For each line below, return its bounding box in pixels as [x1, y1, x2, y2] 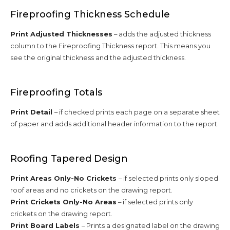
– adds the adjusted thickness [112, 30, 211, 38]
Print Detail [10, 108, 54, 116]
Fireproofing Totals [10, 86, 102, 98]
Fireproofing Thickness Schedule [10, 8, 170, 20]
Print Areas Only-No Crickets [10, 174, 119, 182]
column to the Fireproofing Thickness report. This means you [10, 42, 210, 50]
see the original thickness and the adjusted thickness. [10, 53, 186, 62]
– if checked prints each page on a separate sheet [54, 108, 220, 116]
